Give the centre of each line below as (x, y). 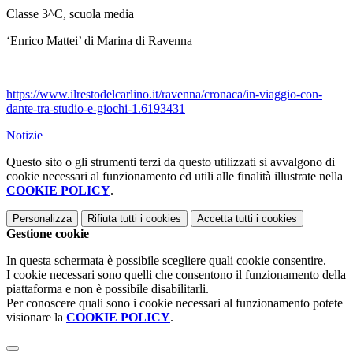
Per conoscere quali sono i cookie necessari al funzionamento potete (175, 303)
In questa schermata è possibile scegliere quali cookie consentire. (166, 261)
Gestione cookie (48, 234)
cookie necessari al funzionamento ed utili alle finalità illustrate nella (175, 176)
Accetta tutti (225, 219)
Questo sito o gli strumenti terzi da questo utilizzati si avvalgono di (171, 162)
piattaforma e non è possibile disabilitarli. (108, 289)
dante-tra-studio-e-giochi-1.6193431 (96, 109)
